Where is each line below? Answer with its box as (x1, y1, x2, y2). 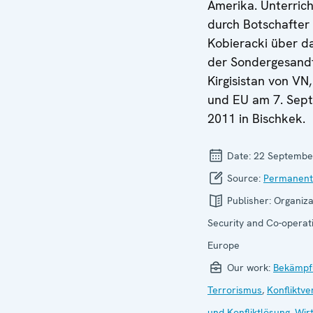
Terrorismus (208, 284, 262, 296)
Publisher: (224, 194, 274, 207)
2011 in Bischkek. (208, 110, 305, 126)
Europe (208, 239, 240, 252)
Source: (224, 172, 263, 184)
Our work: (224, 261, 273, 274)
